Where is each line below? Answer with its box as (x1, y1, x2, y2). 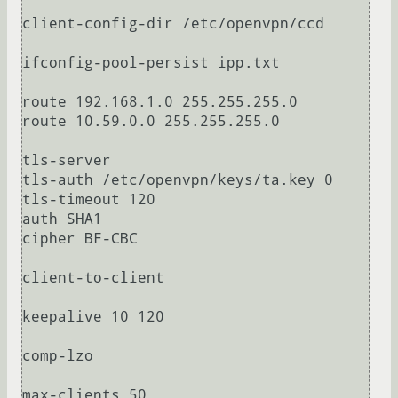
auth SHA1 (22, 211, 102, 228)
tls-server (22, 152, 111, 170)
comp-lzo (22, 347, 93, 365)
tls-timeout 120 (22, 191, 155, 209)
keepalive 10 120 (22, 308, 164, 326)
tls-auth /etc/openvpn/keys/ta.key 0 (22, 171, 333, 189)
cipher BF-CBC (22, 230, 138, 248)
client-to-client (22, 269, 164, 287)
